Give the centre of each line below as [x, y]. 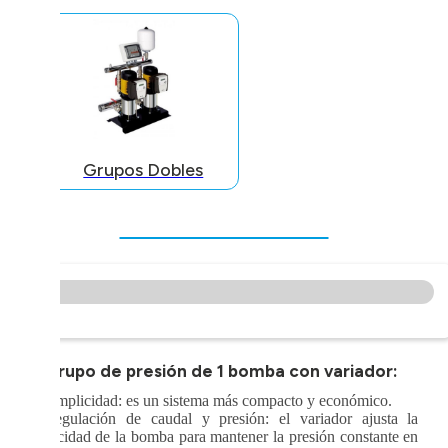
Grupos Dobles [143, 170]
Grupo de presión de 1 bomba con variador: [219, 371]
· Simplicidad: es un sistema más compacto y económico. [210, 401]
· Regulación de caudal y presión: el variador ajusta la [224, 419]
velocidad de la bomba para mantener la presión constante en [224, 437]
